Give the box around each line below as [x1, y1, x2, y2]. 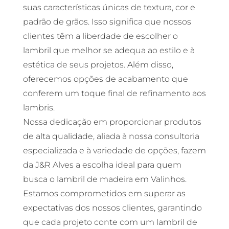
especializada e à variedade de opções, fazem [22, 146, 206, 155]
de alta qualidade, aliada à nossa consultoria [22, 131, 199, 141]
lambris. [22, 103, 55, 112]
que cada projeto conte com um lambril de [22, 217, 197, 227]
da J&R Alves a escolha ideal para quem [22, 160, 181, 170]
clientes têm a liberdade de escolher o [22, 31, 178, 41]
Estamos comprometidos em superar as [22, 189, 186, 198]
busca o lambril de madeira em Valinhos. [22, 174, 187, 184]
